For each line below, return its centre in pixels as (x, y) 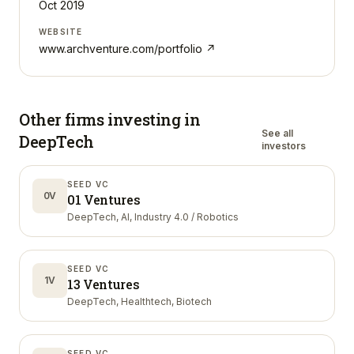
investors (284, 146)
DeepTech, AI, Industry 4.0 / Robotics (153, 217)
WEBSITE (61, 32)
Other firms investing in (110, 119)
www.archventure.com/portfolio (121, 49)
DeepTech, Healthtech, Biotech (139, 301)
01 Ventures (104, 200)
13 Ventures (104, 284)
